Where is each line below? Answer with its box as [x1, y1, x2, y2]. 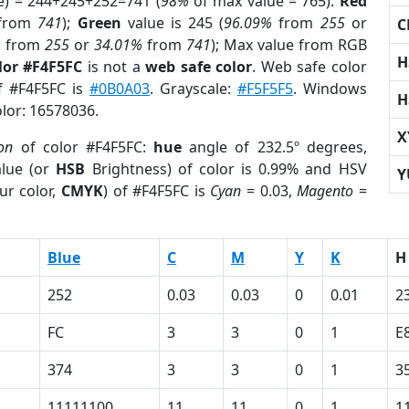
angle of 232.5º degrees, [182, 137, 367, 157]
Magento [297, 181, 354, 201]
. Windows [292, 79, 367, 99]
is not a [82, 57, 146, 77]
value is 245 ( [121, 13, 225, 33]
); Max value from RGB [210, 35, 367, 55]
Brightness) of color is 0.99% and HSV [85, 159, 367, 179]
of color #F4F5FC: [13, 137, 154, 157]
